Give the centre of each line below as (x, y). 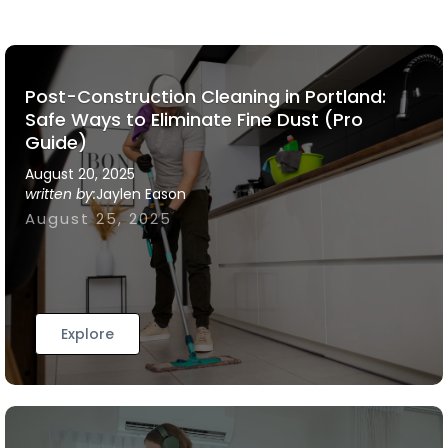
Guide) (56, 142)
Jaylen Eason (141, 194)
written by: (60, 194)
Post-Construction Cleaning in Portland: (205, 96)
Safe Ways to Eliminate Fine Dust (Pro (194, 119)
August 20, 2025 (80, 174)
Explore (87, 334)
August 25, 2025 (98, 218)
